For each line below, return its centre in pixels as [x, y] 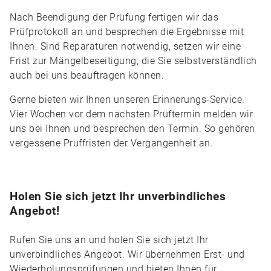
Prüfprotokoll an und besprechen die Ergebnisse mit [127, 32]
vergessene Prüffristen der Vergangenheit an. [111, 143]
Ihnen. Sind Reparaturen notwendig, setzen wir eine [125, 46]
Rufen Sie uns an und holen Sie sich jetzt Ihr [109, 240]
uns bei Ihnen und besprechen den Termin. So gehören [132, 129]
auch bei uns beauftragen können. [87, 75]
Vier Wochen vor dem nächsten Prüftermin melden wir [131, 114]
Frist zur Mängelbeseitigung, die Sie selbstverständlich [133, 61]
